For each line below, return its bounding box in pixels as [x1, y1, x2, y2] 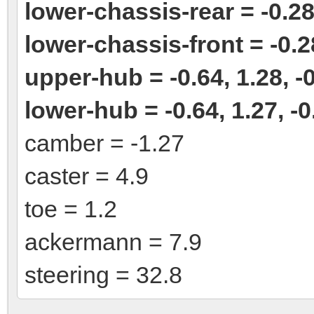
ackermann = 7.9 [25, 228, 202, 255]
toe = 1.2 [25, 195, 117, 222]
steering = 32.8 [25, 261, 182, 288]
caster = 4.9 [25, 162, 149, 189]
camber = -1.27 [25, 129, 184, 156]
